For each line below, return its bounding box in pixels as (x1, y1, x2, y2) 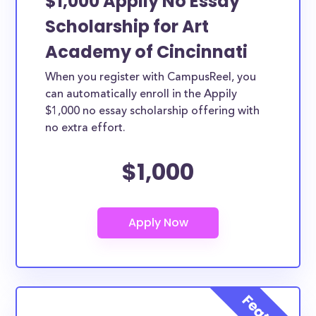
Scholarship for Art (45, 15, 209, 38)
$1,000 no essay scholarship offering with (45, 106, 260, 117)
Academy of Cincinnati (45, 40, 248, 63)
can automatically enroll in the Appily (45, 89, 238, 100)
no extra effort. (45, 123, 126, 134)
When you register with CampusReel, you (45, 72, 257, 83)
